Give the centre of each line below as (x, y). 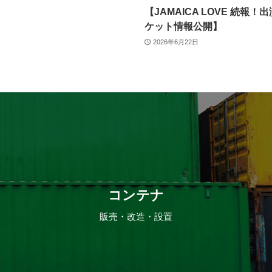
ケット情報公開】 (183, 27)
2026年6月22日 (175, 42)
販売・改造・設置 (136, 217)
